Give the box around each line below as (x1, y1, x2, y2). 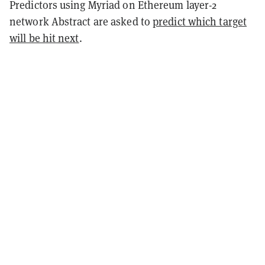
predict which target (153, 14, 247, 28)
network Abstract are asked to (9, 14, 153, 28)
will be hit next (9, 30, 79, 45)
